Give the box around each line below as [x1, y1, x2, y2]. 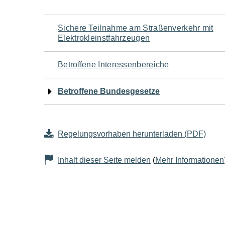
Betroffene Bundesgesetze [58, 87, 160, 95]
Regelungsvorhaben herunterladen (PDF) [58, 130, 206, 138]
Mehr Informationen [155, 156, 224, 164]
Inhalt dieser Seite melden [58, 156, 151, 164]
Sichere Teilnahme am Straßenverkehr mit [58, 24, 213, 32]
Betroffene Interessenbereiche [58, 60, 169, 69]
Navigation [43, 15, 132, 38]
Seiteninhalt [43, 90, 141, 114]
